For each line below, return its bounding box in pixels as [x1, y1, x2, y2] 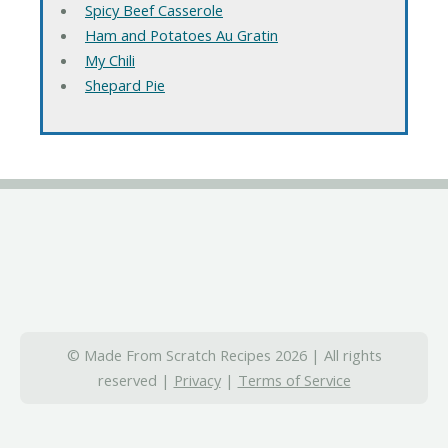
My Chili [84, 49, 135, 70]
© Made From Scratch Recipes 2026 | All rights [66, 344, 382, 365]
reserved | [97, 369, 174, 390]
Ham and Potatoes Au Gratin [84, 24, 278, 45]
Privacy [173, 369, 221, 390]
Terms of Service [237, 369, 351, 390]
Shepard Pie [84, 74, 165, 95]
